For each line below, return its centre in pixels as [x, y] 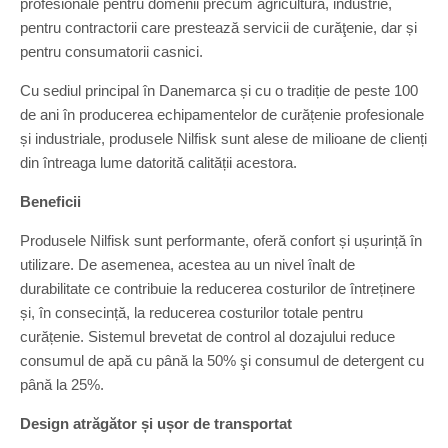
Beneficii [50, 201]
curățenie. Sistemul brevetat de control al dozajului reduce [207, 336]
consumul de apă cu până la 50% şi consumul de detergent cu [222, 360]
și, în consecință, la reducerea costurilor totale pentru [191, 312]
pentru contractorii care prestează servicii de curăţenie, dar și [218, 27]
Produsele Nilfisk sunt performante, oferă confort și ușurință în [221, 240]
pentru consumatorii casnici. [111, 51]
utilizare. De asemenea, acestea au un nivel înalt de [187, 264]
